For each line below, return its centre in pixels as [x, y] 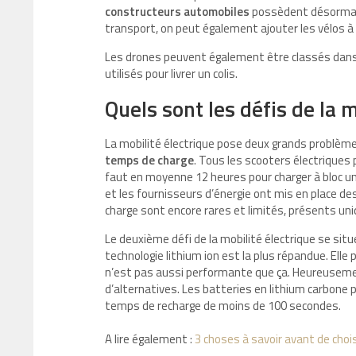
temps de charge [149, 160]
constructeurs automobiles [177, 12]
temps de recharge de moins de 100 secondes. [223, 306]
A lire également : [150, 339]
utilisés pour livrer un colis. [171, 74]
